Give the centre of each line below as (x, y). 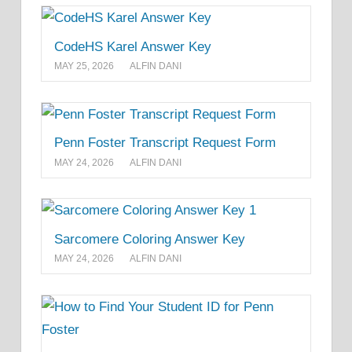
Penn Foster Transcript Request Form (165, 143)
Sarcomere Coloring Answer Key (150, 239)
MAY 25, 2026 (84, 66)
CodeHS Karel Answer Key (133, 46)
